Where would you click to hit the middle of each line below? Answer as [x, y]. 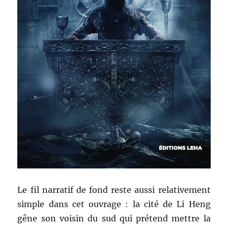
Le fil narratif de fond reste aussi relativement [114, 190]
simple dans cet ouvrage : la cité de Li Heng [114, 204]
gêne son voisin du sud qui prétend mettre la [114, 218]
